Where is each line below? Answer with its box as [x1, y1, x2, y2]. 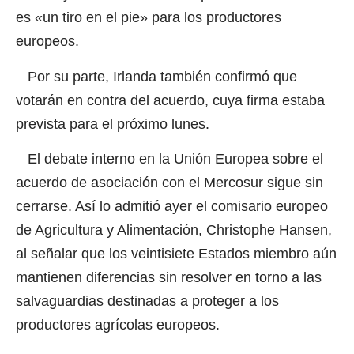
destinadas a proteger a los [107, 293, 279, 310]
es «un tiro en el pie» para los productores [16, 9, 281, 26]
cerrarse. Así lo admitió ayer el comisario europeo [16, 198, 328, 215]
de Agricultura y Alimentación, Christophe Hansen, [16, 222, 332, 239]
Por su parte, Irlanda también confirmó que [16, 68, 297, 85]
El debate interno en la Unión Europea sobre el [28, 151, 323, 168]
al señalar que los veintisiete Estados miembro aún [16, 246, 337, 262]
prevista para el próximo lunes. [16, 115, 209, 132]
